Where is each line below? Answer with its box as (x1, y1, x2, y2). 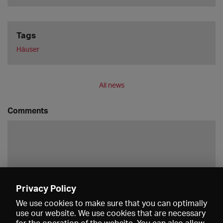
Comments (7, 105, 48, 116)
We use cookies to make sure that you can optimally (16, 198, 207, 208)
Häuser (16, 45, 39, 54)
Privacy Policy (16, 183, 76, 194)
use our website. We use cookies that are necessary (16, 208, 206, 218)
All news (99, 81, 124, 90)
